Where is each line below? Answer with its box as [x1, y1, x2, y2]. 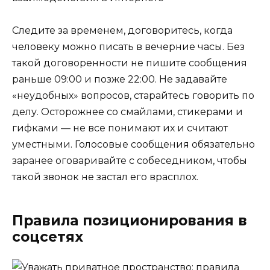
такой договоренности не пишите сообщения [12, 57, 247, 69]
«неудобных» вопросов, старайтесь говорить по [12, 90, 254, 102]
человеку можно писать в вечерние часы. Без [12, 41, 245, 53]
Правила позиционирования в [12, 212, 247, 230]
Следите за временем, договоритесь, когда [12, 25, 233, 37]
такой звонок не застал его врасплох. [12, 171, 198, 183]
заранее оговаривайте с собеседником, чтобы [12, 155, 247, 167]
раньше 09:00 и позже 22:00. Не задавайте [12, 74, 227, 86]
